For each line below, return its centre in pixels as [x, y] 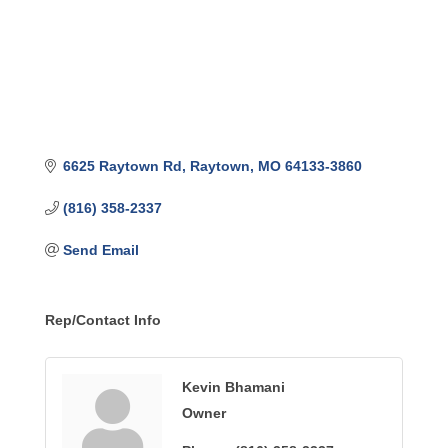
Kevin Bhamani [233, 387]
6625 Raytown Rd [122, 166]
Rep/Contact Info [103, 320]
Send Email [100, 250]
